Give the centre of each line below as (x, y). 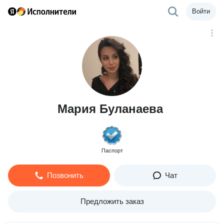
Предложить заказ (112, 201)
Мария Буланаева (110, 109)
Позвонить (65, 175)
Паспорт (112, 150)
